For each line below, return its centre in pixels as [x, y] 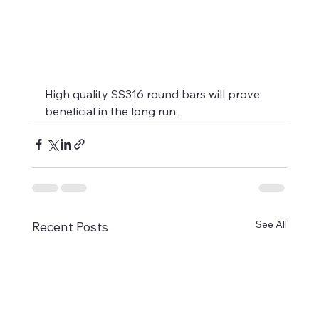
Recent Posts [70, 227]
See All [272, 225]
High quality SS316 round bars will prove [153, 94]
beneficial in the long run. [111, 111]
